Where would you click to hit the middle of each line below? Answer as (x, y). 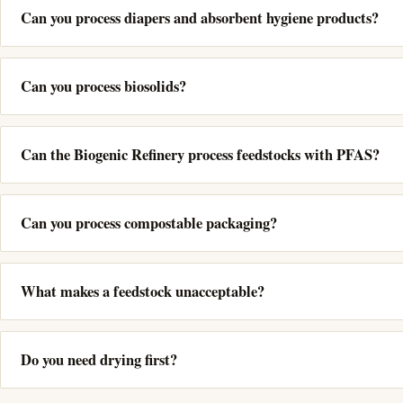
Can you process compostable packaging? (149, 223)
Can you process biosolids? (103, 86)
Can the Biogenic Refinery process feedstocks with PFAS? (200, 154)
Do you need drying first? (99, 359)
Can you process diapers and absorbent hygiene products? (200, 18)
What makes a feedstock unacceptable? (143, 291)
